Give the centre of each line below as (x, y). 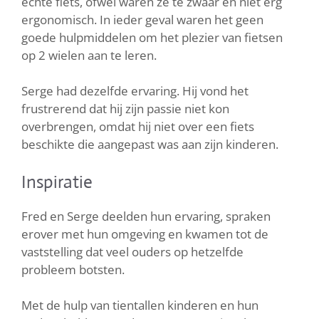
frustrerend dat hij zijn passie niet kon (125, 109)
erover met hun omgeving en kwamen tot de (145, 234)
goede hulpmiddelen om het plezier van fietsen (152, 37)
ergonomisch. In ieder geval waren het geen (142, 19)
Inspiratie (57, 182)
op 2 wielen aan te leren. (89, 55)
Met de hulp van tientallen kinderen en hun (140, 305)
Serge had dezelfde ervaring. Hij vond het (135, 91)
